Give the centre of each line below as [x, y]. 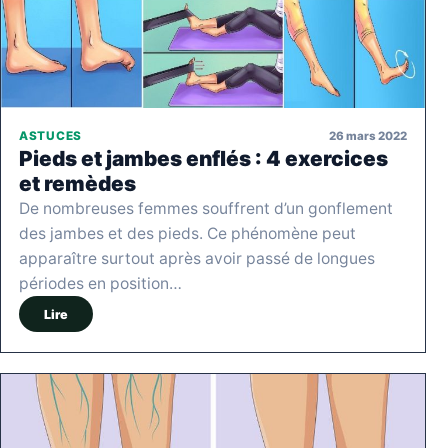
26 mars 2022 [368, 135]
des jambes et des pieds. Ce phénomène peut [187, 234]
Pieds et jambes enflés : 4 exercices [203, 159]
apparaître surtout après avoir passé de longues [197, 259]
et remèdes [77, 184]
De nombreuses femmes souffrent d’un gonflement [206, 209]
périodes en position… [100, 284]
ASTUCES [50, 136]
